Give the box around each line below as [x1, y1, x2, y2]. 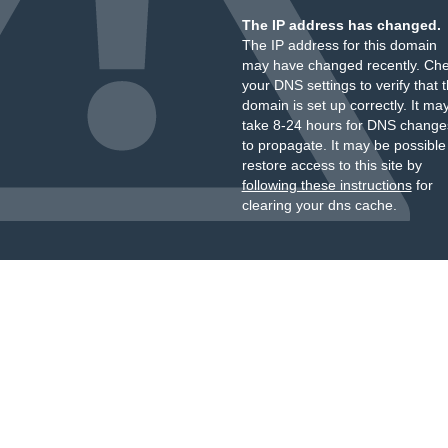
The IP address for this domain [241, 37, 437, 53]
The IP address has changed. [241, 17, 441, 33]
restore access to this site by [241, 157, 422, 173]
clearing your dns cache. [241, 197, 397, 213]
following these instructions [241, 177, 412, 193]
